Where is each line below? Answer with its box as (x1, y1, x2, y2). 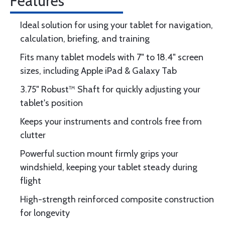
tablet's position (20, 97, 83, 108)
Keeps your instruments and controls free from (20, 116, 202, 127)
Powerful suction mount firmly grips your (20, 148, 178, 159)
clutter (20, 130, 46, 141)
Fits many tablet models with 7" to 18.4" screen (20, 52, 203, 63)
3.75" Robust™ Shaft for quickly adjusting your (20, 84, 200, 95)
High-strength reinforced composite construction (20, 194, 214, 205)
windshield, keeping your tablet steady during (20, 162, 197, 173)
